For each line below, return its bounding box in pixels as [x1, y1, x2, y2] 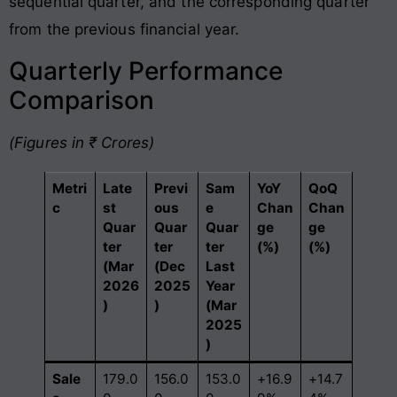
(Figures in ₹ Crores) [9, 133, 155, 152]
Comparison [9, 84, 155, 115]
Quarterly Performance [9, 55, 284, 86]
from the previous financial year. [9, 20, 240, 39]
